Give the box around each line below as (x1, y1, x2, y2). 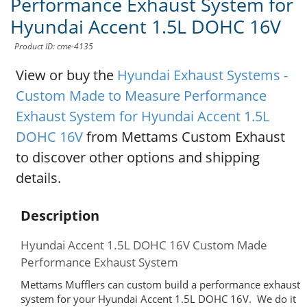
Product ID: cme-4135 (14, 40, 93, 53)
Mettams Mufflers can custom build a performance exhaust (21, 278, 300, 292)
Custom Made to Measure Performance (15, 86, 267, 106)
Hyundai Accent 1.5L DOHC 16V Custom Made (21, 237, 267, 254)
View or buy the (15, 66, 117, 85)
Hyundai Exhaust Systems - (116, 66, 288, 85)
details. (15, 169, 61, 188)
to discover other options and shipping (15, 148, 260, 167)
